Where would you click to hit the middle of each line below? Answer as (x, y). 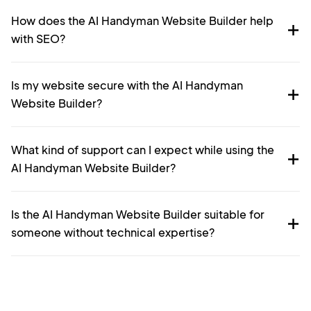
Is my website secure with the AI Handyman (127, 85)
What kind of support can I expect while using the (143, 150)
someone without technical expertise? (113, 233)
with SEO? (38, 39)
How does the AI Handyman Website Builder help (142, 21)
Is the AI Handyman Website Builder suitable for (138, 215)
